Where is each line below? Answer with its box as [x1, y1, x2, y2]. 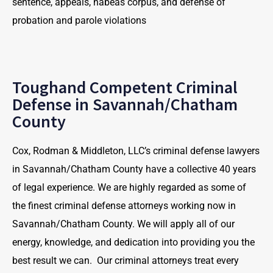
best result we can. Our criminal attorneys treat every [12, 255, 239, 266]
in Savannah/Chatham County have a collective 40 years [12, 163, 256, 175]
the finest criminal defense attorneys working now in [12, 200, 236, 211]
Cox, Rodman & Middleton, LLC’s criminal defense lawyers [12, 145, 260, 157]
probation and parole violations [12, 15, 146, 26]
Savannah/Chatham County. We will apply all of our [12, 218, 235, 230]
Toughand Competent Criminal [12, 76, 238, 98]
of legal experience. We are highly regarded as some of [12, 182, 246, 193]
